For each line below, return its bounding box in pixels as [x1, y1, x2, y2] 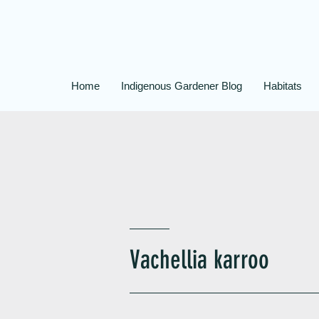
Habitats [263, 80, 302, 92]
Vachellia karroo [130, 244, 269, 275]
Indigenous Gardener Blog [120, 80, 242, 92]
